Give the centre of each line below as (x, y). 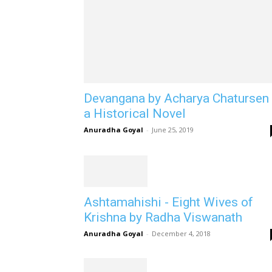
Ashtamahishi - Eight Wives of (168, 202)
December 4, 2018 (181, 233)
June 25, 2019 (173, 130)
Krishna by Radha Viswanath (163, 217)
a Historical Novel (135, 114)
